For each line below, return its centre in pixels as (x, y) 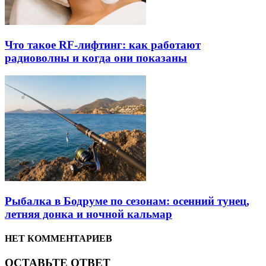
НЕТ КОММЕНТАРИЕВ (58, 239)
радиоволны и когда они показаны (96, 58)
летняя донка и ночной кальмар (88, 214)
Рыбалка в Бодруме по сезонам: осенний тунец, (127, 201)
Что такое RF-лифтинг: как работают (103, 45)
